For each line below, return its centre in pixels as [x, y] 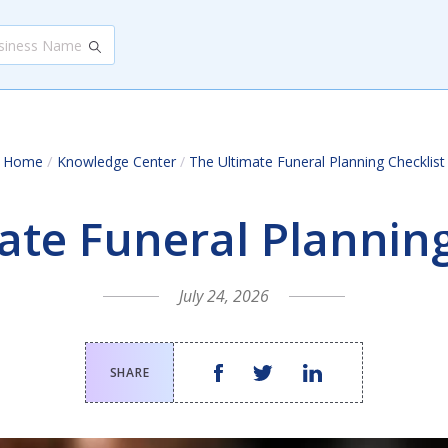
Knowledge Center [116, 161]
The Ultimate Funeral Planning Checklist [317, 161]
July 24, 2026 [224, 296]
